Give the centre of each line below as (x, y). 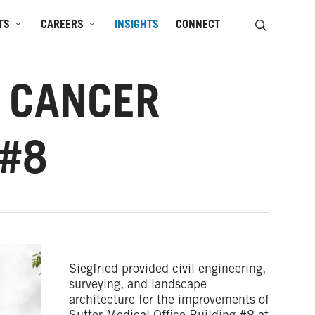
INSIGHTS (137, 25)
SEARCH (288, 25)
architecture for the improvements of (169, 301)
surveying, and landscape (137, 285)
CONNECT (198, 25)
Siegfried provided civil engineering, (167, 270)
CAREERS (62, 25)
